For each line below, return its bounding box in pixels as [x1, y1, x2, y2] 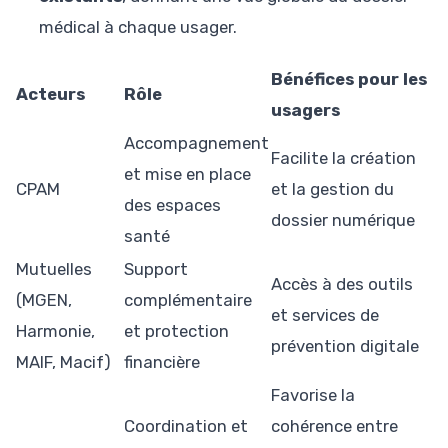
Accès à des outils [271, 273, 413, 294]
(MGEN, [16, 289, 72, 310]
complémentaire [124, 289, 252, 310]
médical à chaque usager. [39, 17, 237, 38]
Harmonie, [16, 320, 95, 341]
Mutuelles [16, 258, 92, 279]
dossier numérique [271, 209, 415, 230]
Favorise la [271, 384, 355, 405]
